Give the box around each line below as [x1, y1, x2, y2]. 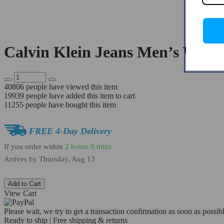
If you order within [4, 142, 65, 150]
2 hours [65, 142, 88, 150]
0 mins [90, 142, 111, 150]
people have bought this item [23, 100, 116, 109]
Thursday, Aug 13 [39, 155, 95, 163]
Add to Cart [8, 180, 41, 188]
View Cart [4, 189, 36, 198]
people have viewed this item [24, 82, 117, 91]
